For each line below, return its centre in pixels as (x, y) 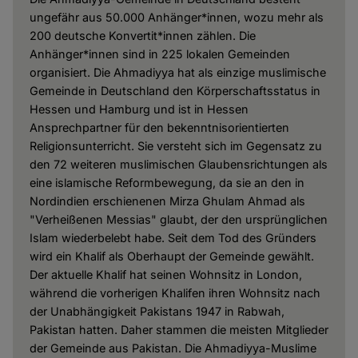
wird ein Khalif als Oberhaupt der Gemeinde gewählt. (171, 257)
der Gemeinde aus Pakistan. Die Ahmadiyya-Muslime (173, 348)
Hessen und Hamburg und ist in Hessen (139, 109)
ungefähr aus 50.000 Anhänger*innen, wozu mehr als (176, 18)
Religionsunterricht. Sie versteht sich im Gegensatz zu (175, 146)
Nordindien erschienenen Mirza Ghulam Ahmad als (167, 201)
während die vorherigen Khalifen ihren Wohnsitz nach (175, 293)
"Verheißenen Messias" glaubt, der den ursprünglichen (178, 220)
